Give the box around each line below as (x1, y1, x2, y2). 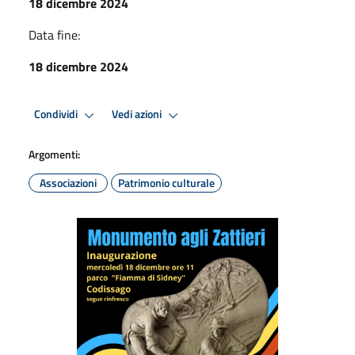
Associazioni (40, 174, 97, 191)
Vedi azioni (112, 105, 164, 124)
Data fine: (29, 25, 80, 44)
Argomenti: (29, 145, 80, 162)
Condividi (34, 105, 80, 124)
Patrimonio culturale (118, 174, 215, 191)
